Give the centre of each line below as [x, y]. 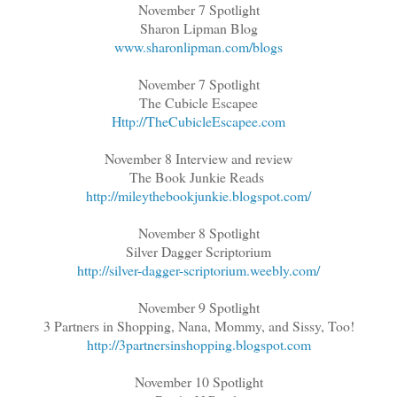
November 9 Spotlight [198, 307]
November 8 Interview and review [198, 158]
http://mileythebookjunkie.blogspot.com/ [198, 195]
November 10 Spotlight [198, 381]
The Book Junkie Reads [198, 176]
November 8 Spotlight [198, 232]
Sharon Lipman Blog [198, 27]
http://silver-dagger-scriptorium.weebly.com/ [198, 269]
